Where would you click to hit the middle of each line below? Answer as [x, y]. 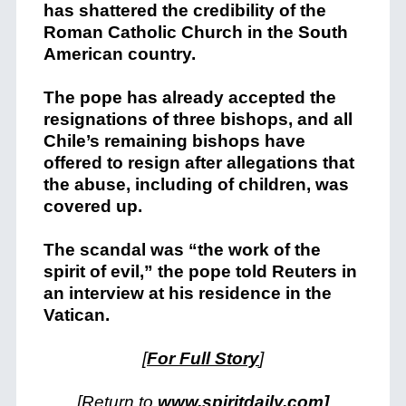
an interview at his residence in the [187, 293]
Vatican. [76, 315]
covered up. [92, 206]
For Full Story [203, 358]
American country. [119, 54]
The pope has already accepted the [189, 97]
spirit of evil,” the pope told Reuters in [200, 271]
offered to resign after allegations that [198, 163]
